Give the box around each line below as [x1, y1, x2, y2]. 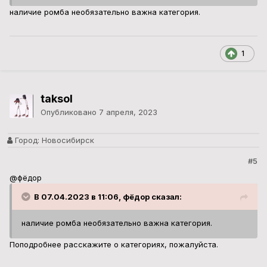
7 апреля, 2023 [99, 107, 157, 117]
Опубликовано [41, 107, 99, 117]
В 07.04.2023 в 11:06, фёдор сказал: [34, 192, 182, 202]
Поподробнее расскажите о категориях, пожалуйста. [10, 240, 218, 250]
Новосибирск [39, 135, 94, 145]
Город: [13, 135, 39, 145]
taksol [41, 92, 73, 105]
